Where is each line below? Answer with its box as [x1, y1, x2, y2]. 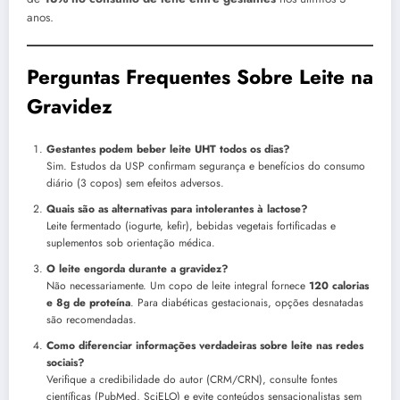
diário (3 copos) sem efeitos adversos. [46, 175, 224, 192]
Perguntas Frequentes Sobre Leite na [27, 62, 373, 91]
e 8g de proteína [46, 295, 130, 312]
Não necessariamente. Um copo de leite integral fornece [46, 278, 309, 295]
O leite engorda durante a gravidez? [46, 261, 229, 278]
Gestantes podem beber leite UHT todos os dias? [46, 141, 290, 158]
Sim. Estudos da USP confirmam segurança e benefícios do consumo [46, 158, 365, 175]
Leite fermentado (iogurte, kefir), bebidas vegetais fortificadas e [46, 218, 336, 235]
